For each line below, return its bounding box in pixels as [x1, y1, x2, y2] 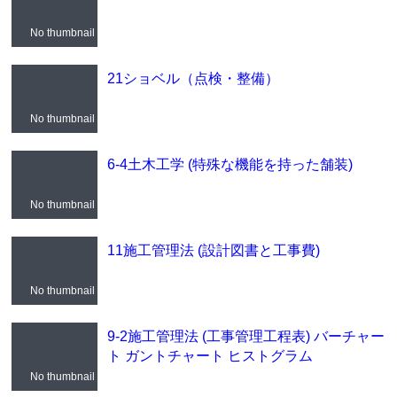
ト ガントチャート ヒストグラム [106, 346, 313, 363]
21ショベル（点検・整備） [106, 69, 279, 86]
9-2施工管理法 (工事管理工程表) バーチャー [106, 327, 385, 344]
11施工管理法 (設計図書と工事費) [106, 241, 320, 258]
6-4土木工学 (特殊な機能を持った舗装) [106, 155, 353, 172]
